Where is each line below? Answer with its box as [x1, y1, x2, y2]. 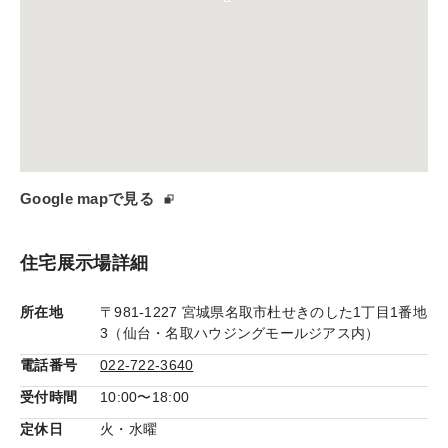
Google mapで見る [20, 189, 154, 207]
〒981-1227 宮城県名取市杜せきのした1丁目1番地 [100, 304, 427, 321]
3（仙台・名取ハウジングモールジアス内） [100, 325, 380, 342]
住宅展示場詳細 [20, 253, 149, 274]
